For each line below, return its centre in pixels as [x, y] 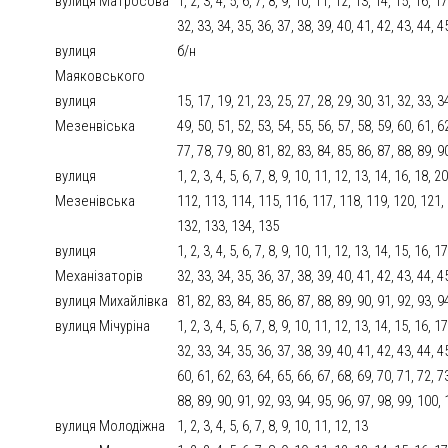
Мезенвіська [95, 126]
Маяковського [100, 76]
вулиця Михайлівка [112, 301]
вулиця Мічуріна [103, 326]
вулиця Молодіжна [110, 426]
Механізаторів [99, 276]
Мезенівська [95, 201]
